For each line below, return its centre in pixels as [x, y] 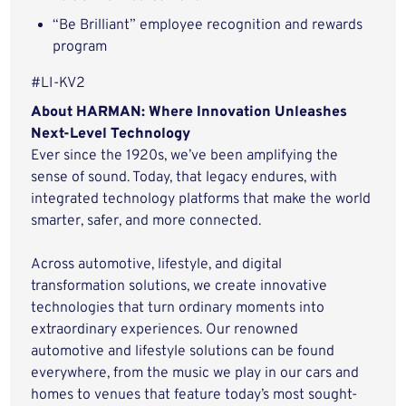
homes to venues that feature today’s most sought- [194, 395]
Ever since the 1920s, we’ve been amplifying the [185, 156]
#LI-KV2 [58, 83]
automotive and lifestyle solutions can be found [183, 352]
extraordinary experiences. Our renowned [165, 330]
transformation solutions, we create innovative [179, 286]
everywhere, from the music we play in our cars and [195, 373]
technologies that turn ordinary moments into [178, 308]
